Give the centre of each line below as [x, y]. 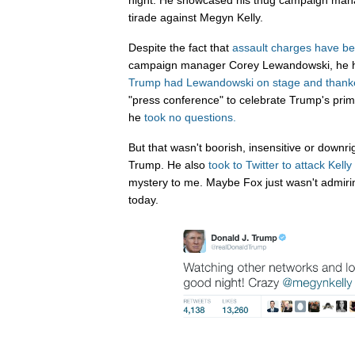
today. [143, 199]
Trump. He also [168, 164]
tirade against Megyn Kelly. [196, 18]
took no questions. [190, 118]
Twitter [262, 164]
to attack [303, 164]
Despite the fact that [180, 48]
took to [225, 164]
